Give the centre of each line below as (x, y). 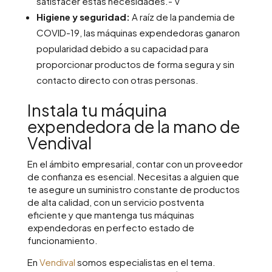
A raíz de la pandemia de (183, 17)
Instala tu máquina (97, 110)
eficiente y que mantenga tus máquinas (110, 215)
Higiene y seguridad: (84, 17)
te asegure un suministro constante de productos (133, 189)
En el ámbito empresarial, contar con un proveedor (135, 164)
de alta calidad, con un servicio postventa (115, 202)
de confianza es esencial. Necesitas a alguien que (133, 177)
